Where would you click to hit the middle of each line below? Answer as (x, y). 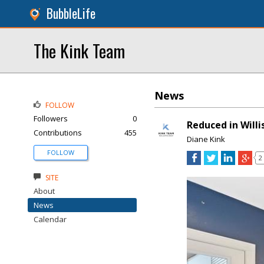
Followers (51, 118)
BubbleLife (71, 13)
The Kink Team (79, 50)
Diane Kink (206, 139)
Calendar (50, 219)
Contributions (58, 133)
